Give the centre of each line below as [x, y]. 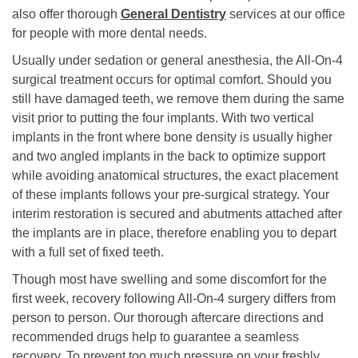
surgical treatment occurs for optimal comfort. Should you [172, 80]
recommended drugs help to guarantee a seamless [155, 337]
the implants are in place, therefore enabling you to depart [174, 233]
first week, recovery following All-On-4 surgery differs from [174, 298]
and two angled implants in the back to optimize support [169, 156]
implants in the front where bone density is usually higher [172, 137]
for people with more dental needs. [109, 33]
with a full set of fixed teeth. [88, 252]
